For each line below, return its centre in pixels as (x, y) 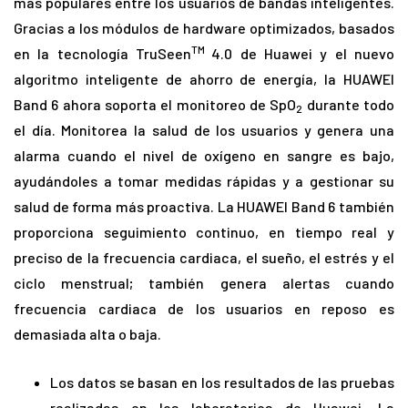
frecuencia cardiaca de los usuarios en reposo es (204, 309)
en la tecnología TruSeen (102, 54)
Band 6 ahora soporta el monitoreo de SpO (155, 105)
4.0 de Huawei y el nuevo (303, 54)
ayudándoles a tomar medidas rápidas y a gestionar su (204, 181)
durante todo (349, 105)
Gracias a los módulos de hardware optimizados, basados (204, 28)
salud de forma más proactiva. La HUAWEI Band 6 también (204, 207)
